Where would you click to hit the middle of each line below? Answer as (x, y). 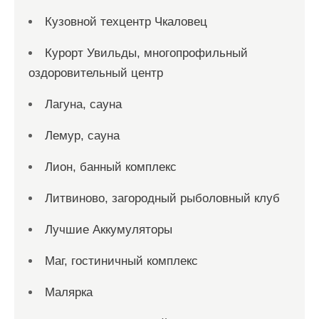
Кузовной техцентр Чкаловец (126, 22)
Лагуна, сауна (83, 104)
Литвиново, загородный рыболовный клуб (162, 198)
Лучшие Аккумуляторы (109, 230)
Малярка (69, 292)
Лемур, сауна (82, 136)
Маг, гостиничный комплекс (121, 261)
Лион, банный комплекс (111, 167)
